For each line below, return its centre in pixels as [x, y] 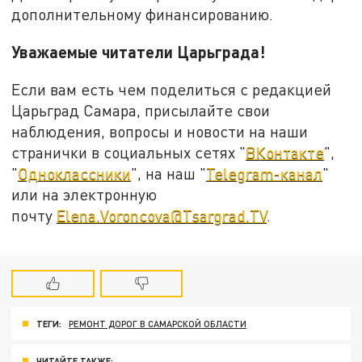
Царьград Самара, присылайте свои [141, 110]
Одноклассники [75, 173]
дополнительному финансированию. [143, 15]
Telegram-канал [265, 173]
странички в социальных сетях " [129, 152]
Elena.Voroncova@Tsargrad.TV [162, 215]
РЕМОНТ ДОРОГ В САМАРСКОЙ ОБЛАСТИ [158, 324]
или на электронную [84, 194]
